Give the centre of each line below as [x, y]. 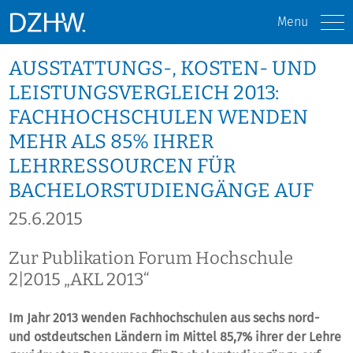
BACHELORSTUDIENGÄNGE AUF [162, 191]
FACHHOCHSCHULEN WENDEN [159, 117]
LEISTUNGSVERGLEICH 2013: [144, 93]
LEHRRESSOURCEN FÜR [123, 166]
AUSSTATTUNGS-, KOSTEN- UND [163, 69]
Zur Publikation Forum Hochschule [151, 258]
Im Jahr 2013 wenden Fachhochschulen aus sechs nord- [164, 318]
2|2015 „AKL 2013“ [80, 279]
